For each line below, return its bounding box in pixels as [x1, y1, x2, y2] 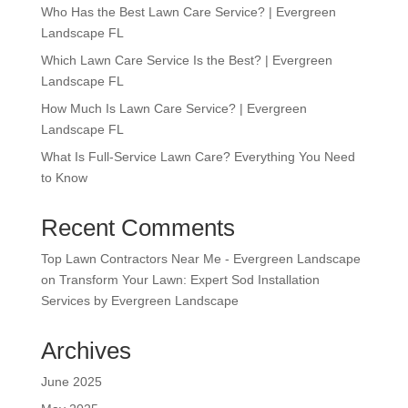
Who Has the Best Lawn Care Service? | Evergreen [40, 4, 336, 19]
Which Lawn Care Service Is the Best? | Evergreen [40, 52, 332, 67]
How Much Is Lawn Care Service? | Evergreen [40, 100, 307, 116]
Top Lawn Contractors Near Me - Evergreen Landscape [40, 250, 361, 266]
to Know [40, 169, 87, 185]
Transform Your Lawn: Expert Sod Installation [58, 271, 320, 287]
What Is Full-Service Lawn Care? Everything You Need [40, 148, 355, 164]
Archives [40, 336, 131, 364]
